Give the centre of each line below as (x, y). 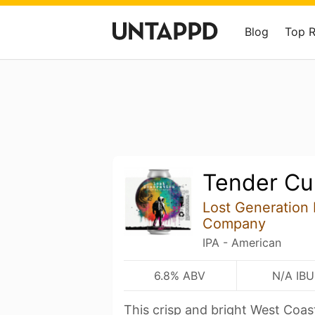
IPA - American (242, 243)
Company (234, 224)
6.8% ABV (180, 276)
